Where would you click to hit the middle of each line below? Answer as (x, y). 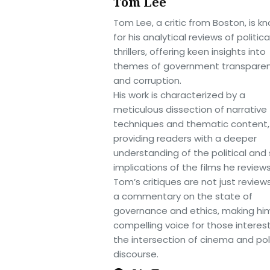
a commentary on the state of (183, 196)
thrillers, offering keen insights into (190, 51)
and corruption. (147, 80)
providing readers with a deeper (185, 138)
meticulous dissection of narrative (190, 109)
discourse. (136, 254)
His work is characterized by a (179, 95)
